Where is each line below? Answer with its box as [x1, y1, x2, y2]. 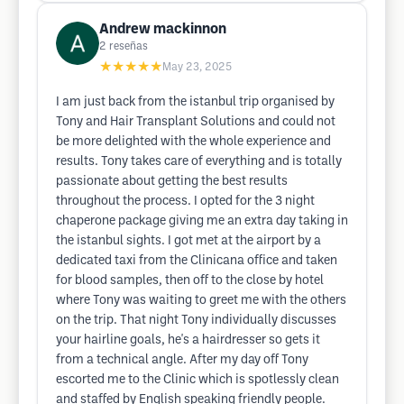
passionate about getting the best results [56, 176, 288, 188]
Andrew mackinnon [99, 23, 226, 36]
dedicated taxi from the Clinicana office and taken [56, 255, 337, 267]
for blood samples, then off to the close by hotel [56, 275, 324, 287]
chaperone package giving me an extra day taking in [56, 216, 348, 227]
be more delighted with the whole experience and [56, 136, 331, 148]
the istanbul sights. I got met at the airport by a [56, 235, 321, 247]
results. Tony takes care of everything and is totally [56, 156, 342, 168]
